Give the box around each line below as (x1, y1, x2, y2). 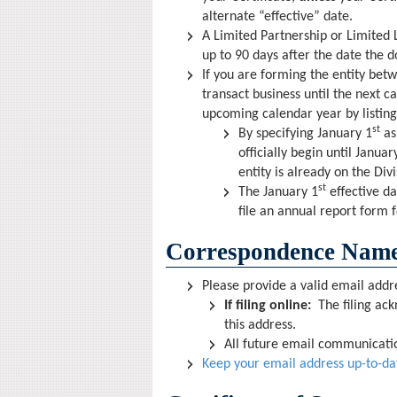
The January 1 (238, 185, 318, 199)
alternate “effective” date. (202, 10, 353, 24)
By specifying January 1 (238, 127, 372, 141)
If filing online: (224, 299, 311, 313)
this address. (224, 318, 296, 332)
